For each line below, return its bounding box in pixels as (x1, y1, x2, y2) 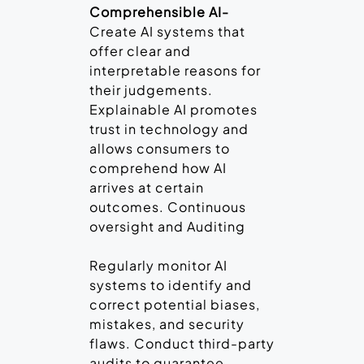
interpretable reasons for (89, 62, 261, 80)
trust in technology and (89, 120, 249, 138)
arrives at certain (89, 179, 204, 197)
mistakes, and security (89, 315, 245, 333)
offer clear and (89, 42, 191, 60)
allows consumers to (89, 140, 230, 158)
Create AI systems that (89, 23, 245, 41)
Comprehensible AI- (89, 3, 229, 21)
